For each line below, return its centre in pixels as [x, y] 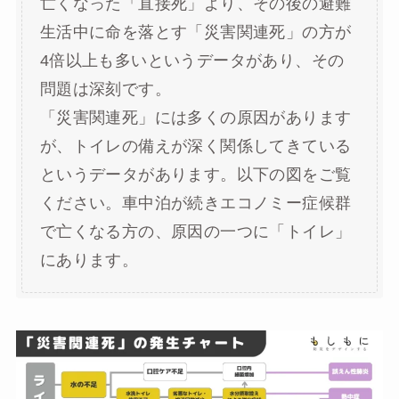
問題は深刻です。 [106, 90]
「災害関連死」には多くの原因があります [195, 118]
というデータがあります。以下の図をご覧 [195, 175]
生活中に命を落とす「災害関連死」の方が [195, 33]
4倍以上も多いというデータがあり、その [192, 61]
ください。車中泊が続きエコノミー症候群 [195, 204]
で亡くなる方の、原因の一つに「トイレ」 [195, 232]
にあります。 [89, 261]
